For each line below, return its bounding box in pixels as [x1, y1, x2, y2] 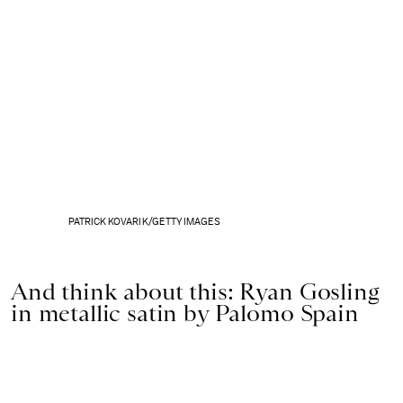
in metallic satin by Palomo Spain [11, 299, 359, 327]
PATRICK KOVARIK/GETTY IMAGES [67, 216, 221, 227]
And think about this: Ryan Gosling [11, 277, 380, 305]
